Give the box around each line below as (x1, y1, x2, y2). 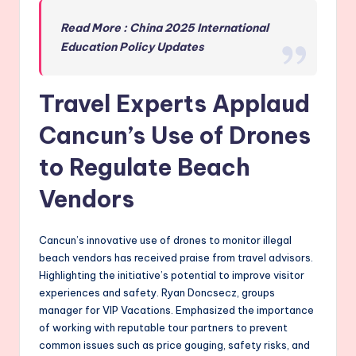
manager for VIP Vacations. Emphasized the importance (39, 303, 314, 316)
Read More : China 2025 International (60, 20, 269, 35)
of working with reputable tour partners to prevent (39, 320, 288, 334)
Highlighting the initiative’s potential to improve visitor (39, 268, 304, 281)
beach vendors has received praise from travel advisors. (39, 250, 313, 264)
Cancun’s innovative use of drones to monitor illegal (39, 233, 292, 246)
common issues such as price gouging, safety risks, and (39, 338, 310, 351)
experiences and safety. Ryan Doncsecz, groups (39, 285, 275, 299)
